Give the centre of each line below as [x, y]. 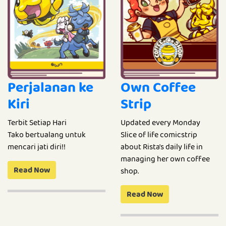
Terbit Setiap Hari [37, 123]
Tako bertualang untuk [47, 135]
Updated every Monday [160, 123]
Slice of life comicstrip [159, 135]
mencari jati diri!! [37, 147]
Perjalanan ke [50, 88]
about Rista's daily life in [162, 147]
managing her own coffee [165, 159]
